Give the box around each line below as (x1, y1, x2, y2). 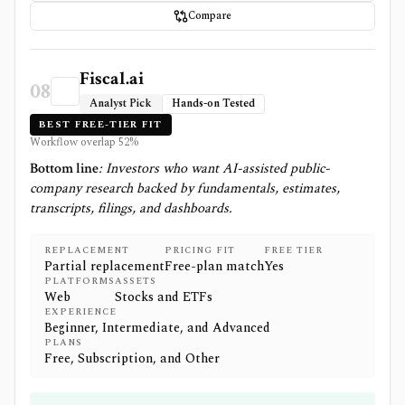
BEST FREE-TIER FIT (39, 117, 163, 132)
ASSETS (115, 274, 156, 288)
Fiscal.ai (80, 67, 144, 90)
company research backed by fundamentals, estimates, (30, 179, 340, 198)
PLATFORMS (44, 274, 115, 288)
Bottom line (30, 159, 99, 178)
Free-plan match (165, 257, 264, 276)
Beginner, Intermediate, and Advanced (44, 318, 270, 337)
